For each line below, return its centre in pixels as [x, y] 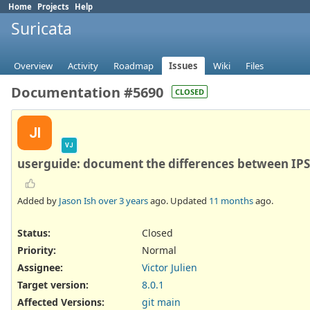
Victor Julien [170, 268]
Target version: [53, 285]
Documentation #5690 [87, 93]
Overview [33, 66]
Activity [83, 66]
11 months [231, 200]
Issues [183, 66]
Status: [34, 232]
